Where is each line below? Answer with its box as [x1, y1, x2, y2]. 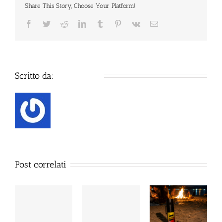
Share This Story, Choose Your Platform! [25, 1, 136, 9]
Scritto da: [15, 70, 56, 81]
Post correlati [15, 159, 66, 170]
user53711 [56, 69, 100, 81]
